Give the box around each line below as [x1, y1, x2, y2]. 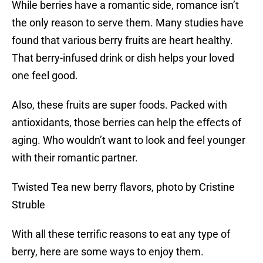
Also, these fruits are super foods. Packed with [12, 99, 227, 112]
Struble [12, 198, 45, 211]
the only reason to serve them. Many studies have [12, 16, 244, 29]
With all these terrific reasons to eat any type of [12, 228, 230, 241]
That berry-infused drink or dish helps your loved [12, 52, 234, 65]
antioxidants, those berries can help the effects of [12, 116, 241, 129]
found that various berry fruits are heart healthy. [12, 34, 233, 47]
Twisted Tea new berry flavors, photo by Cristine [12, 181, 235, 194]
